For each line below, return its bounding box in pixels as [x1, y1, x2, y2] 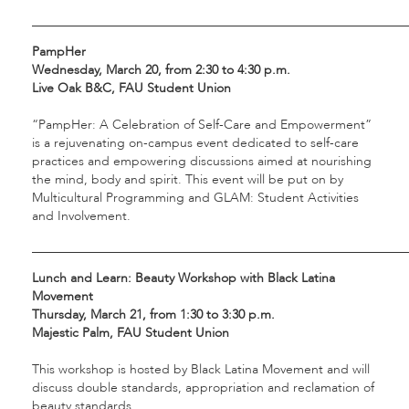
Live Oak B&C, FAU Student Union [32, 79, 231, 98]
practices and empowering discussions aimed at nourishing [32, 152, 372, 171]
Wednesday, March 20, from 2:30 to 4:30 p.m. [32, 61, 290, 79]
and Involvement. [32, 207, 131, 225]
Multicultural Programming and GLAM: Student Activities [32, 189, 359, 207]
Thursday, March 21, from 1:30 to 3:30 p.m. [32, 306, 275, 324]
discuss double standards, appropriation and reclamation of [32, 379, 374, 397]
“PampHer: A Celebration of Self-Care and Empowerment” [32, 116, 372, 134]
